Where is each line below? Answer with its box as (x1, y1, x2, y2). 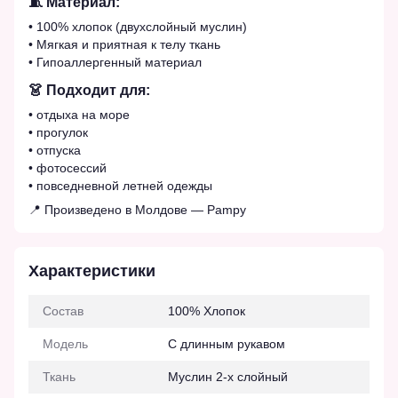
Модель (43, 336, 88, 351)
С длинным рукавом (168, 336, 285, 351)
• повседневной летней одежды (28, 178, 212, 193)
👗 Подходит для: (28, 81, 150, 98)
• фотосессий (28, 160, 107, 175)
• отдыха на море (28, 107, 130, 122)
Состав (43, 303, 84, 318)
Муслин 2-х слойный (168, 369, 288, 384)
